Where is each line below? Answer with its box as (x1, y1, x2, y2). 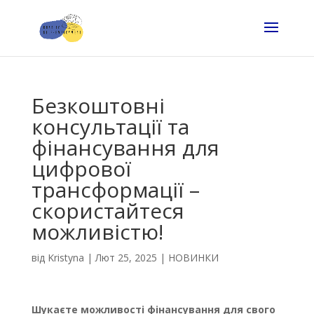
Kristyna (47, 251, 84, 264)
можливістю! (31, 217, 163, 246)
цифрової (31, 154, 131, 183)
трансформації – (31, 175, 200, 204)
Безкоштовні (31, 91, 165, 120)
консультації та (31, 112, 189, 141)
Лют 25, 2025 (95, 251, 157, 264)
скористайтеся (31, 196, 184, 225)
